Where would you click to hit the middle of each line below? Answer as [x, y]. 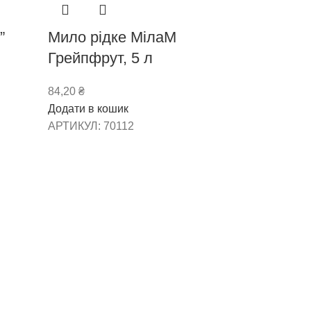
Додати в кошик [88, 108]
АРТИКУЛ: [75, 126]
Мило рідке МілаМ [112, 37]
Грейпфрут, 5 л [100, 58]
